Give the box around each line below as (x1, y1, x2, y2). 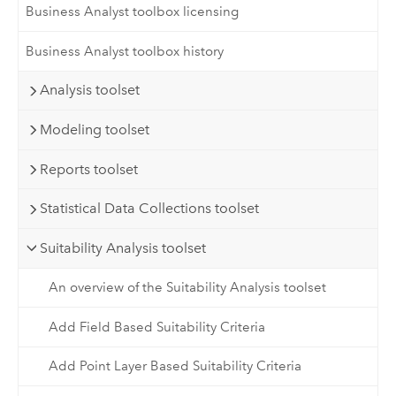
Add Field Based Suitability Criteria (48, 318, 265, 335)
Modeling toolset (40, 121, 150, 139)
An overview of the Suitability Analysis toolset (48, 279, 326, 296)
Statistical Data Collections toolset (40, 200, 260, 217)
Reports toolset (40, 160, 139, 178)
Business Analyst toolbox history (26, 42, 225, 59)
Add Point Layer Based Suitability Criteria (48, 358, 301, 375)
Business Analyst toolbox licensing (26, 4, 240, 20)
